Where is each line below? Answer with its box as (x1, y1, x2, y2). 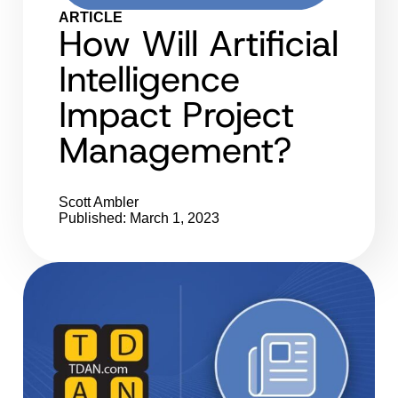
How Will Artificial (59, 19, 338, 68)
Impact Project (59, 90, 294, 139)
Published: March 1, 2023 (59, 210, 219, 226)
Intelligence (59, 54, 240, 103)
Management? (59, 125, 291, 174)
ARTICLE (59, 9, 123, 25)
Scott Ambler (59, 194, 139, 210)
